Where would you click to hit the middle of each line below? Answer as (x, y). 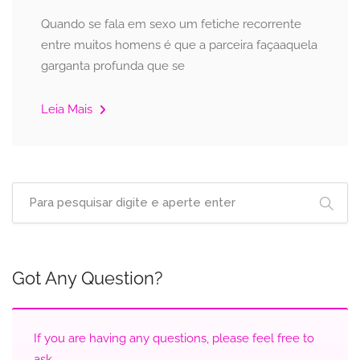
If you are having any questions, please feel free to (174, 338)
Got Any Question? (87, 278)
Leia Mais (68, 109)
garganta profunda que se (113, 66)
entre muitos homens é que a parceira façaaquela (179, 45)
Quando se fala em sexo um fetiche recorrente (171, 24)
